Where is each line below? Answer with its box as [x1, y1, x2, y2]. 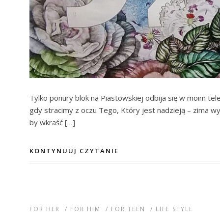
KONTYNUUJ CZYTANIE [29, 146, 119, 156]
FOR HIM [70, 205, 101, 214]
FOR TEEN [111, 205, 145, 214]
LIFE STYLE [156, 205, 193, 214]
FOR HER [29, 205, 60, 214]
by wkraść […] [29, 117, 75, 127]
